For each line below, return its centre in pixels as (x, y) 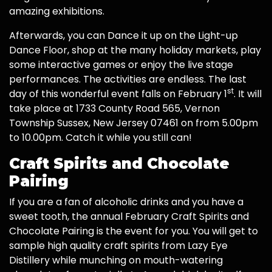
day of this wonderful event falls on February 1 (118, 94)
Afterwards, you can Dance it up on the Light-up (124, 36)
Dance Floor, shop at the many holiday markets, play (135, 50)
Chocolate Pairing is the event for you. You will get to (134, 231)
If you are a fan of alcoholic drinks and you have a (126, 202)
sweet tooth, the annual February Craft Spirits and (129, 217)
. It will (248, 94)
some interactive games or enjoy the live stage (121, 65)
